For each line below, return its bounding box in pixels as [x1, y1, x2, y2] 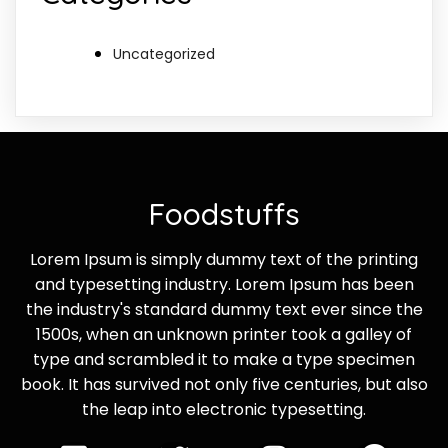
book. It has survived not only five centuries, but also [20, 372, 428, 396]
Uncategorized [113, 43, 215, 64]
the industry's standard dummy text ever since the [25, 297, 423, 321]
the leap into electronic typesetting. [82, 397, 366, 421]
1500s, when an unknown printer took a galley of [36, 322, 412, 346]
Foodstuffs [148, 194, 300, 233]
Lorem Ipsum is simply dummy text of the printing [30, 247, 418, 271]
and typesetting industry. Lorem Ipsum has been [34, 272, 414, 296]
